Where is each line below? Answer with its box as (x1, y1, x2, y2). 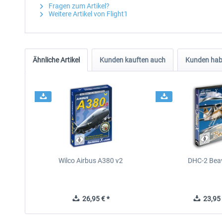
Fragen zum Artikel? (47, 2, 110, 10)
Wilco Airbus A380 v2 (58, 157, 123, 165)
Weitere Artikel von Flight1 (47, 10, 128, 18)
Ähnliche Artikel (33, 56, 80, 64)
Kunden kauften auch (100, 56, 166, 64)
